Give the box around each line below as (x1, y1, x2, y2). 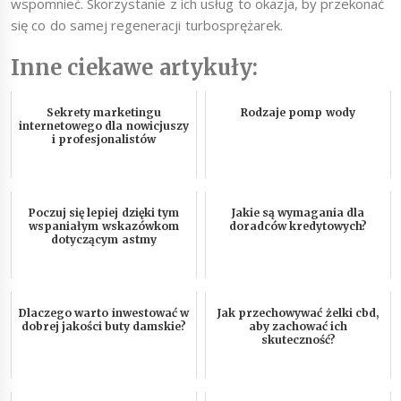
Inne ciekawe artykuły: (11, 55, 258, 81)
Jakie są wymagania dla (231, 206, 365, 220)
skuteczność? (260, 333, 336, 347)
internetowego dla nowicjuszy (19, 119, 189, 133)
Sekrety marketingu (46, 106, 162, 120)
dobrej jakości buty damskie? (21, 320, 187, 334)
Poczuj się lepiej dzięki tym (28, 206, 180, 220)
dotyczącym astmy (51, 233, 157, 247)
